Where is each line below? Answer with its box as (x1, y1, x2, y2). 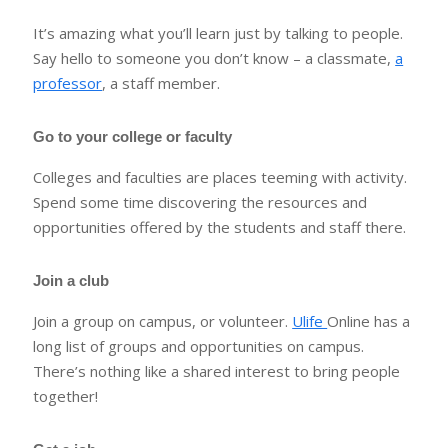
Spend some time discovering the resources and (33, 192, 368, 213)
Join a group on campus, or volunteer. (33, 311, 293, 332)
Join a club (33, 272, 110, 290)
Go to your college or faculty (33, 128, 233, 146)
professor (33, 73, 103, 94)
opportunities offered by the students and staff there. (33, 217, 407, 238)
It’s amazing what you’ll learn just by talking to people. (33, 23, 404, 44)
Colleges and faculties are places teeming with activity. (33, 167, 408, 188)
